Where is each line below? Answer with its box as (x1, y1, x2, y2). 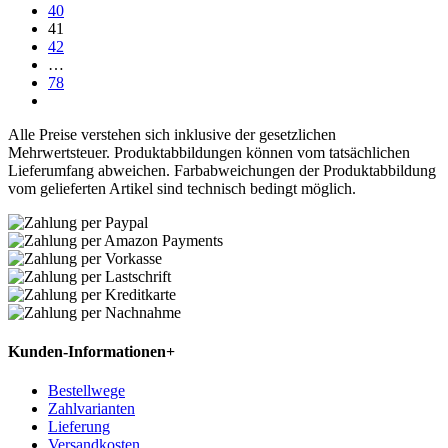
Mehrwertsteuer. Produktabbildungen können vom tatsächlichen (8, 143, 410, 161)
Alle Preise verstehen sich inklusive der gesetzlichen (8, 125, 336, 143)
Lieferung (48, 418, 110, 436)
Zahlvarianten (48, 400, 135, 418)
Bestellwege (48, 382, 125, 400)
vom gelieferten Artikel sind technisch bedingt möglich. (8, 179, 356, 197)
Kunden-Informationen (8, 343, 166, 361)
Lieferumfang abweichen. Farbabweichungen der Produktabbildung (8, 161, 436, 179)
